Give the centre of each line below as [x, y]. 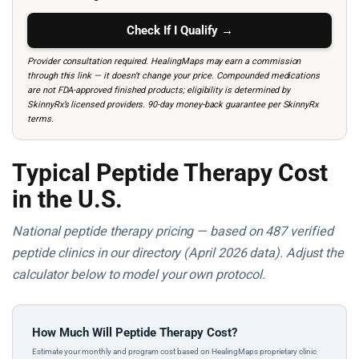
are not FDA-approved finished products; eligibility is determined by [159, 90]
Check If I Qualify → [179, 30]
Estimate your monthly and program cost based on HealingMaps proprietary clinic [174, 351]
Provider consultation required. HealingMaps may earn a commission [164, 61]
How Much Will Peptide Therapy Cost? [135, 333]
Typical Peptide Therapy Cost [170, 173]
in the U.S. [67, 199]
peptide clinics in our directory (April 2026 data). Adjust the [178, 253]
